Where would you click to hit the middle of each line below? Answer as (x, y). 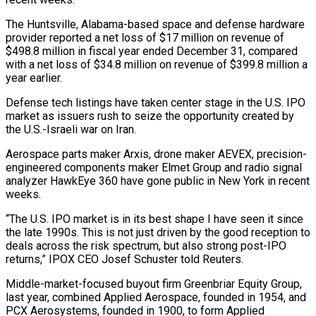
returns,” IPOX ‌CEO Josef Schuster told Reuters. (124, 259)
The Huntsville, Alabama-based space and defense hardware (155, 24)
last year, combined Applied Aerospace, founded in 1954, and (156, 297)
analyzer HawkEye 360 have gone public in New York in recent (158, 181)
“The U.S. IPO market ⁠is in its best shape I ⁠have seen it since (154, 219)
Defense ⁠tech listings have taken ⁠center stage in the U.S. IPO (156, 102)
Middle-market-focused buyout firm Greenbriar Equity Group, (154, 284)
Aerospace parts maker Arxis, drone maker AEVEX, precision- (156, 154)
